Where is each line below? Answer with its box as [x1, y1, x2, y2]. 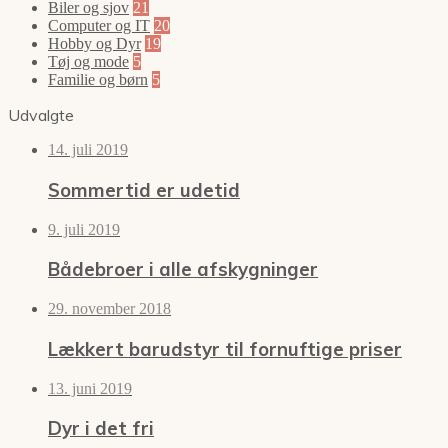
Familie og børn [48, 71, 148, 89]
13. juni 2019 [48, 379, 132, 397]
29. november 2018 [48, 300, 171, 318]
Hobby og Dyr [48, 35, 141, 53]
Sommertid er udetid [48, 177, 240, 202]
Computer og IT [48, 17, 150, 35]
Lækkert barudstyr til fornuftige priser [48, 336, 402, 361]
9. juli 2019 [48, 220, 120, 238]
